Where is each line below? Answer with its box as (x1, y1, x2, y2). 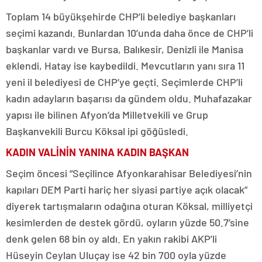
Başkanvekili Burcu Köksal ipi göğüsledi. (6, 125, 188, 137)
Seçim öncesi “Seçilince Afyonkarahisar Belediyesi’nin (6, 167, 252, 180)
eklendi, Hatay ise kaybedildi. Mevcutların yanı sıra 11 (6, 59, 244, 72)
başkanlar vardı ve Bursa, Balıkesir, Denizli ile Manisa (6, 43, 243, 56)
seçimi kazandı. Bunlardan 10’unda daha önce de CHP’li (6, 26, 253, 39)
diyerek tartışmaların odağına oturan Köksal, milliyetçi (6, 199, 253, 212)
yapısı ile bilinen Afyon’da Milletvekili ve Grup (6, 108, 208, 121)
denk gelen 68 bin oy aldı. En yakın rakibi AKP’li (6, 232, 217, 245)
